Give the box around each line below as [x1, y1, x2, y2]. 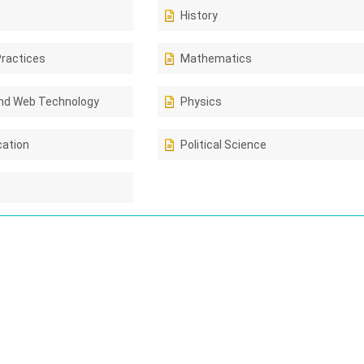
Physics [180, 95, 223, 108]
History [180, 9, 219, 22]
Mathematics [180, 52, 253, 65]
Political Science [180, 138, 267, 151]
